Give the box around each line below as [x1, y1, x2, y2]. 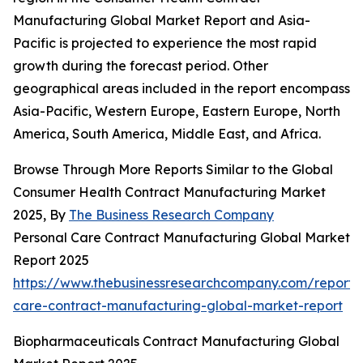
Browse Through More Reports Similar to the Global [13, 161, 333, 178]
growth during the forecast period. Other [13, 58, 268, 75]
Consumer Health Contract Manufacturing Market [13, 184, 326, 201]
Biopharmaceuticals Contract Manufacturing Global [13, 333, 340, 350]
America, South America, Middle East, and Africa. [13, 126, 321, 143]
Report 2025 [13, 252, 89, 269]
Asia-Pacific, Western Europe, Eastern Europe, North [13, 103, 340, 120]
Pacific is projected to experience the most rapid [13, 35, 317, 52]
